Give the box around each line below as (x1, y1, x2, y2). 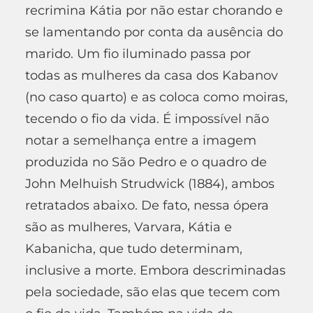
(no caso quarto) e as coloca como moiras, (25, 89, 288, 105)
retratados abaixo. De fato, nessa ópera (25, 197, 269, 213)
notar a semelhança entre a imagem (25, 132, 256, 148)
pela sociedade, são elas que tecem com (25, 284, 280, 300)
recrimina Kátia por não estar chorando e (25, 2, 283, 18)
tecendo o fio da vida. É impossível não (25, 110, 269, 126)
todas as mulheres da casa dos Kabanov (25, 67, 278, 83)
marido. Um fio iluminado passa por (25, 45, 251, 61)
